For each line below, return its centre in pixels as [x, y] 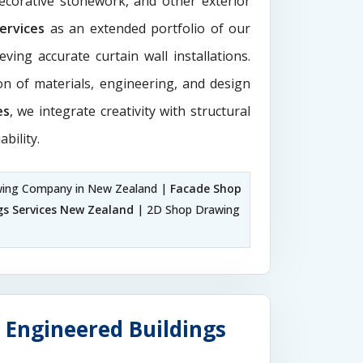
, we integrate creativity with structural [130, 111]
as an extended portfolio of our [150, 28]
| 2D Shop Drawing [187, 209]
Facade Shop [205, 188]
